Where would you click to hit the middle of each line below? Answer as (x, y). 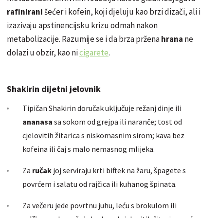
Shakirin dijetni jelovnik (54, 89)
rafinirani (26, 12)
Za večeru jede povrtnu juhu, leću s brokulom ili (100, 206)
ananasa (38, 122)
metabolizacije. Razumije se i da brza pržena (84, 39)
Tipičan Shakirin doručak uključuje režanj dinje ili (102, 108)
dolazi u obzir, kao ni (43, 53)
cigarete (94, 53)
